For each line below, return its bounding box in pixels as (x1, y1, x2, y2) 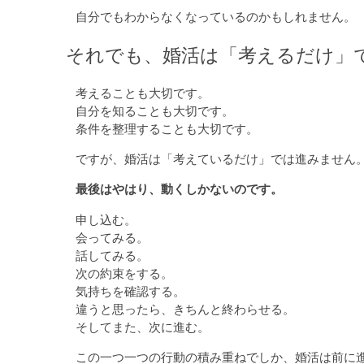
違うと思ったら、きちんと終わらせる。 (76, 301, 296, 316)
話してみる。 (76, 248, 149, 262)
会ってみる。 (76, 230, 149, 245)
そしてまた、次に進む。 (76, 319, 210, 334)
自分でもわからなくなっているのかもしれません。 (76, 10, 357, 24)
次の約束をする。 (76, 266, 174, 280)
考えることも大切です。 (76, 86, 210, 100)
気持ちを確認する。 (76, 284, 186, 298)
